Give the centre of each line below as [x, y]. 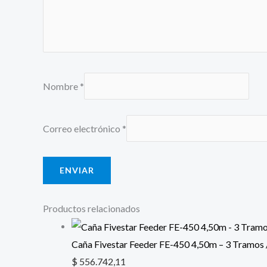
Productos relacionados [91, 208]
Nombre [61, 86]
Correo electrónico [83, 128]
